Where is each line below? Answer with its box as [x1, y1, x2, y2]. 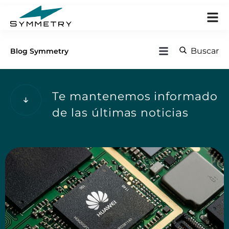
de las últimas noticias [52, 106, 189, 120]
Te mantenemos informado [52, 89, 218, 103]
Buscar [190, 46, 219, 56]
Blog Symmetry [10, 47, 68, 56]
